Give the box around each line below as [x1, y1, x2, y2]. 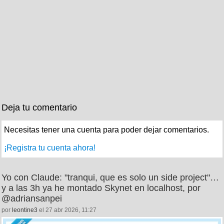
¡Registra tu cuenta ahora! [4, 143, 95, 152]
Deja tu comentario [1, 102, 77, 112]
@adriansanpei [1, 193, 62, 203]
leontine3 [12, 206, 37, 213]
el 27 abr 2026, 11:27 [37, 206, 96, 213]
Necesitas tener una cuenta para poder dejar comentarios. [4, 125, 209, 134]
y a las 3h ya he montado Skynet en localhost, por [1, 182, 200, 193]
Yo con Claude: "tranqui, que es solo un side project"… [1, 172, 219, 182]
